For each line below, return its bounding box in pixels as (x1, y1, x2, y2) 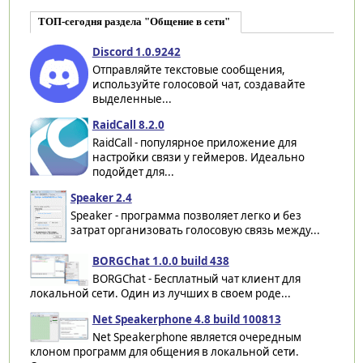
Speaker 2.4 (70, 190, 132, 205)
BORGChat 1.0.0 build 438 (92, 253, 229, 268)
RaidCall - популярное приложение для (92, 135, 297, 150)
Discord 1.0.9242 (92, 44, 181, 59)
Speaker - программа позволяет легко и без (70, 207, 301, 223)
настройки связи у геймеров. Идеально (92, 149, 305, 164)
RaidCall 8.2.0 (92, 117, 164, 132)
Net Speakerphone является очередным (92, 329, 301, 344)
